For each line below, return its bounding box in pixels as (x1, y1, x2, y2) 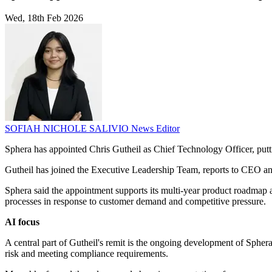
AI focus (5, 217, 39, 228)
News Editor (131, 123, 180, 134)
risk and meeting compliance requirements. (5, 248, 168, 259)
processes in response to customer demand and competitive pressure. (5, 196, 266, 207)
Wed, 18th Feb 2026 (5, 13, 83, 24)
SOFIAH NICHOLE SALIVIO (5, 123, 131, 134)
